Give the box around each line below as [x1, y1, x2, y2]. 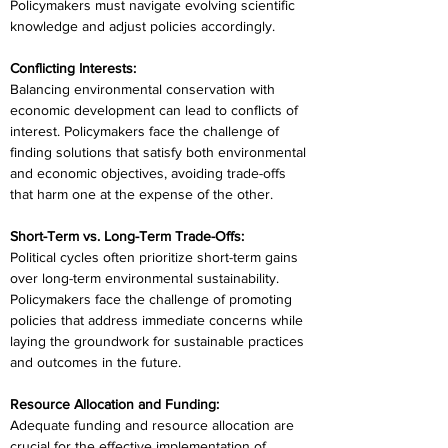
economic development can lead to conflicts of [10, 102, 302, 118]
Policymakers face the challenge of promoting [10, 291, 296, 307]
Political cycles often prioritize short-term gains [10, 249, 302, 265]
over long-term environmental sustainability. [10, 270, 283, 286]
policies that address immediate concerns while [10, 312, 307, 328]
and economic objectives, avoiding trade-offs [10, 165, 290, 181]
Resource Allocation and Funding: [10, 396, 219, 412]
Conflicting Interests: [10, 60, 136, 76]
